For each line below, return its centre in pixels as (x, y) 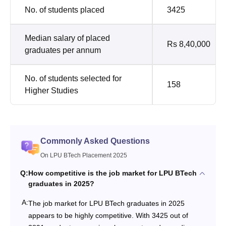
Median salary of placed (67, 38)
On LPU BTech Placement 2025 (84, 156)
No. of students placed (66, 10)
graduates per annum (63, 50)
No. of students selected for (73, 79)
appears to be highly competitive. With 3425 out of (108, 216)
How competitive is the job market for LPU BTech (112, 173)
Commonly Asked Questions (95, 141)
